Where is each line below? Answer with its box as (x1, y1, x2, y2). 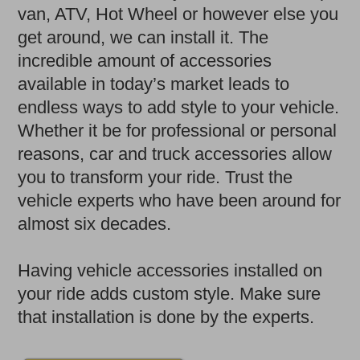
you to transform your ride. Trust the (18, 167, 293, 188)
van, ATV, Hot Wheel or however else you (18, 4, 339, 25)
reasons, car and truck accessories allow (18, 144, 333, 165)
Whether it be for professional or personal (18, 121, 337, 141)
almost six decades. (18, 214, 172, 235)
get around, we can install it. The (18, 27, 269, 48)
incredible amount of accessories (18, 51, 272, 72)
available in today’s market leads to (18, 74, 290, 95)
